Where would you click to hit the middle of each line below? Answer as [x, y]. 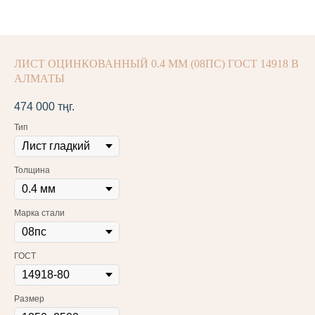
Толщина [32, 171]
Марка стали [39, 213]
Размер [29, 299]
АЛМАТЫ [39, 78]
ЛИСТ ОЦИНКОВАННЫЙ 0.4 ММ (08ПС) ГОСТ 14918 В [156, 64]
